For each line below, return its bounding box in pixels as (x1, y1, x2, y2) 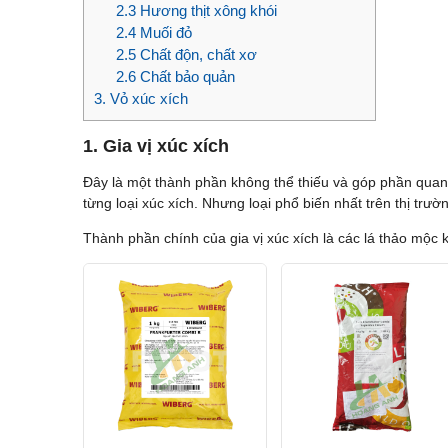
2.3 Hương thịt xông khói (116, 2, 277, 20)
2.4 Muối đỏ (116, 24, 192, 42)
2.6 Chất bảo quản (116, 68, 235, 86)
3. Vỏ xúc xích (93, 90, 188, 108)
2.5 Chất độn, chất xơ (116, 46, 257, 64)
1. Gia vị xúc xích (82, 136, 229, 157)
